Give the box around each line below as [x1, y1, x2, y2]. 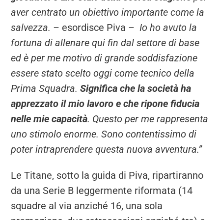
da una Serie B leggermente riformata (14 [11, 185, 193, 197]
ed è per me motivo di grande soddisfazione [11, 52, 198, 64]
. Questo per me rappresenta [87, 113, 209, 125]
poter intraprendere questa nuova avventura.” [11, 143, 202, 156]
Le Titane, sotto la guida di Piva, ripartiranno [11, 169, 204, 182]
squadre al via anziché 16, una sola [11, 200, 163, 212]
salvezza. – [11, 22, 62, 34]
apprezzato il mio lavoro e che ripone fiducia [11, 98, 200, 110]
